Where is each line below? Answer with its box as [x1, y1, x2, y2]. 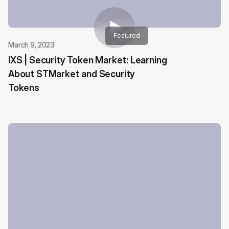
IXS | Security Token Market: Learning [8, 55, 167, 66]
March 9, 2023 [8, 40, 55, 50]
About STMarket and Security [8, 68, 135, 80]
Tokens [8, 82, 39, 94]
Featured [113, 32, 140, 40]
